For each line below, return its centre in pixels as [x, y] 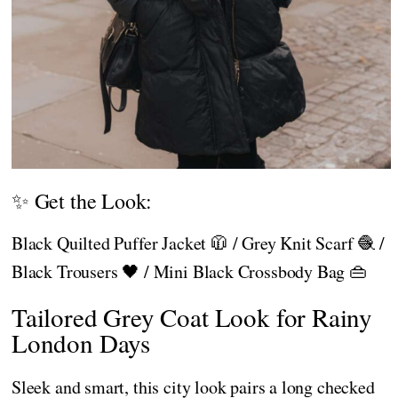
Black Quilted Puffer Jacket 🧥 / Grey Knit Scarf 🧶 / [198, 243]
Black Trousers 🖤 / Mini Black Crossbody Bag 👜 [189, 271]
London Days [81, 342]
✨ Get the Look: [82, 200]
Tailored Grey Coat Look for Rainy [192, 316]
